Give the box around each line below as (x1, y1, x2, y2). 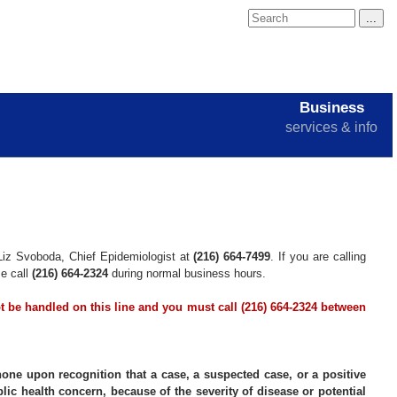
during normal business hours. (108, 267, 266, 280)
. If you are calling (270, 250, 366, 263)
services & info (285, 120, 378, 135)
